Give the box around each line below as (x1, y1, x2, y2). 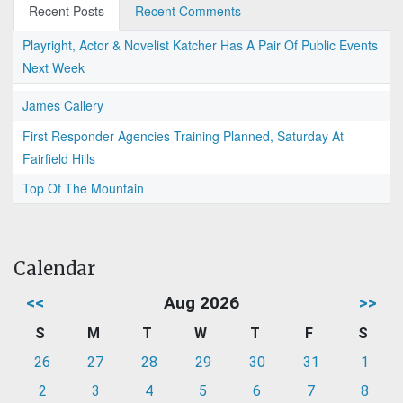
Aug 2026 (164, 292, 239, 314)
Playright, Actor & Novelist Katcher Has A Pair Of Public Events (22, 36, 378, 55)
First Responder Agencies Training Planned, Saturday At (22, 127, 344, 146)
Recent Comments (135, 2, 241, 21)
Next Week (22, 58, 85, 77)
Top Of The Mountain (22, 179, 144, 198)
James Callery (22, 96, 103, 115)
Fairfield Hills (22, 149, 95, 168)
